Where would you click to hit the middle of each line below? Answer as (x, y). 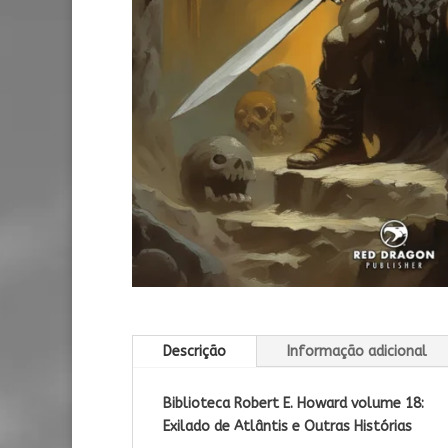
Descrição (194, 352)
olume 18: (391, 404)
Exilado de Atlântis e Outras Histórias (287, 427)
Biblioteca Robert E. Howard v (260, 404)
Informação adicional (357, 352)
